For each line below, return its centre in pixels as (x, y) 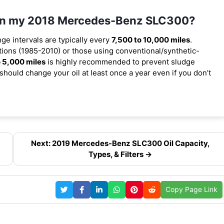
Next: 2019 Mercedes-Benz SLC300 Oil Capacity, (120, 143)
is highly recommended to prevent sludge (120, 61)
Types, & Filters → (120, 154)
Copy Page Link (192, 189)
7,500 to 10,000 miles (151, 39)
